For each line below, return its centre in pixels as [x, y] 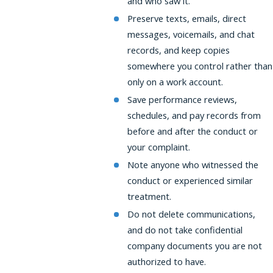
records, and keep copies [179, 50]
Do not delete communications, [192, 214]
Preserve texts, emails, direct [187, 19]
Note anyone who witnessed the [193, 164]
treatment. [150, 196]
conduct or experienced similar [190, 180]
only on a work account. [175, 82]
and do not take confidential [185, 229]
